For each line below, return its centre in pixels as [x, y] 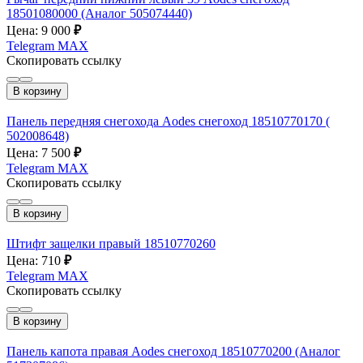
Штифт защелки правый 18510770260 [111, 243]
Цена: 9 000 [40, 30]
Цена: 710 [35, 260]
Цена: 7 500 [40, 152]
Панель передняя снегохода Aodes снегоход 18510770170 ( [168, 121]
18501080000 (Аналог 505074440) [99, 13]
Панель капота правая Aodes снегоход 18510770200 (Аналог [173, 351]
